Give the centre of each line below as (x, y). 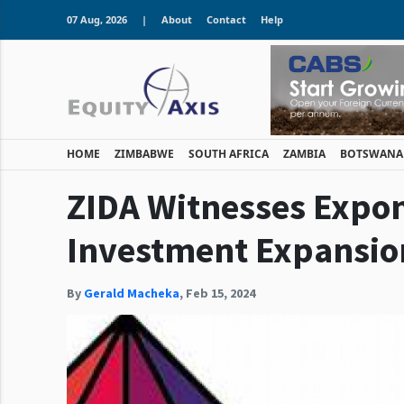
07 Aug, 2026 (97, 19)
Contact (226, 19)
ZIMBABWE (144, 154)
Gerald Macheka (132, 293)
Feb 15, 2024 (220, 293)
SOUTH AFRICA (229, 154)
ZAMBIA (304, 154)
